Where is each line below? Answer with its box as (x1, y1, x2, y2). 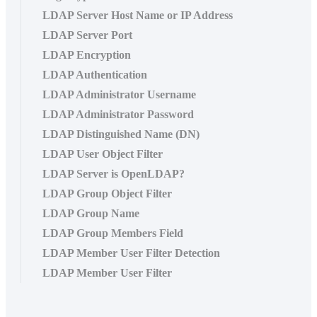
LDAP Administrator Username (42, 88, 196, 100)
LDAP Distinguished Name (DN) (42, 127, 200, 140)
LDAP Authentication (42, 68, 147, 81)
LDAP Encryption (42, 48, 131, 61)
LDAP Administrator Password (42, 108, 194, 120)
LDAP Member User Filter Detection (42, 246, 220, 259)
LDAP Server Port (42, 28, 132, 41)
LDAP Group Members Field (42, 226, 183, 239)
